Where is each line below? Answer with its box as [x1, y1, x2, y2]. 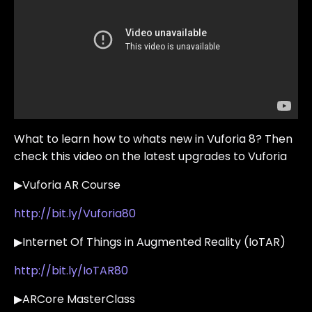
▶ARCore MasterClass [14, 291, 135, 308]
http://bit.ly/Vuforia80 [14, 205, 136, 222]
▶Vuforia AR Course [14, 177, 120, 194]
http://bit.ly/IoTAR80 [14, 263, 128, 279]
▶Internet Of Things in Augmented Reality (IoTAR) [14, 234, 286, 251]
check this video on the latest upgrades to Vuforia [14, 148, 287, 165]
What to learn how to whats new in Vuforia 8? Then [14, 131, 292, 148]
